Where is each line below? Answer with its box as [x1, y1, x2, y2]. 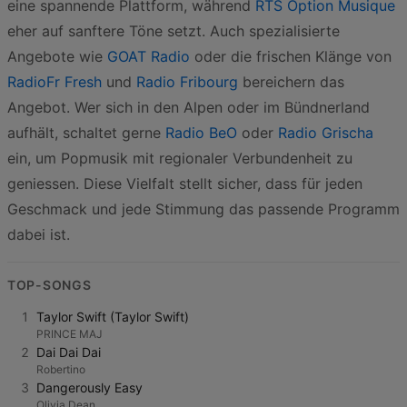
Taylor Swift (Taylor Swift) [36, 309, 189, 324]
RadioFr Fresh [7, 73, 102, 91]
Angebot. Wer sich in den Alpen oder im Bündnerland [7, 98, 370, 116]
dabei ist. [7, 225, 70, 243]
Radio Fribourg [136, 73, 238, 91]
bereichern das [238, 73, 344, 91]
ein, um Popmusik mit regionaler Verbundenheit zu [7, 149, 352, 167]
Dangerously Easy [36, 380, 143, 395]
